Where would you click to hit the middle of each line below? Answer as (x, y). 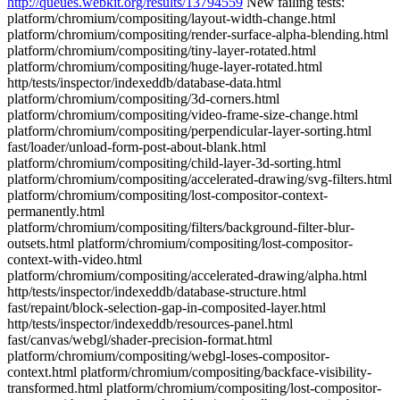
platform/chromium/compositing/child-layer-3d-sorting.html (174, 163)
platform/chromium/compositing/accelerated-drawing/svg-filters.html (200, 179)
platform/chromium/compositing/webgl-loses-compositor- (168, 356)
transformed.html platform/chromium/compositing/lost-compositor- (194, 388)
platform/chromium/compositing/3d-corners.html (143, 99)
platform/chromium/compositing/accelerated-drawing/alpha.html (187, 275)
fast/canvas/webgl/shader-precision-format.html (140, 340)
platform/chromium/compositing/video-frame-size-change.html (183, 115)
